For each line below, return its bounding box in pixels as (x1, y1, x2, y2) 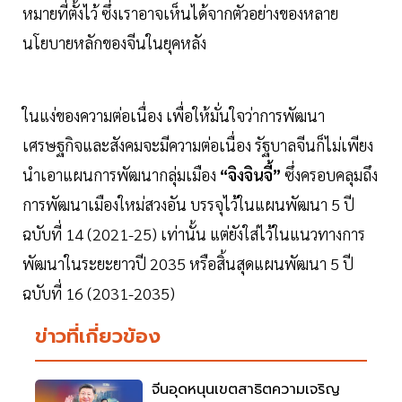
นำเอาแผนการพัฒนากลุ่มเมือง (22, 164, 220, 186)
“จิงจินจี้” (220, 164, 281, 186)
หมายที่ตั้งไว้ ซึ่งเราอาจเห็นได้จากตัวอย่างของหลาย (22, 3, 338, 24)
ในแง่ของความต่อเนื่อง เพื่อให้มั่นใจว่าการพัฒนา (22, 105, 325, 127)
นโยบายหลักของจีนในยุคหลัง (22, 32, 210, 54)
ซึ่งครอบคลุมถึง (281, 164, 378, 186)
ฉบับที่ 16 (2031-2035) (22, 283, 179, 304)
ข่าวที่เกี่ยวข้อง (35, 321, 161, 352)
